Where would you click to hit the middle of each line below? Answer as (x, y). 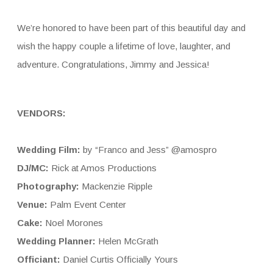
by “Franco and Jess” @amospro (150, 149)
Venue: (32, 204)
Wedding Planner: (56, 241)
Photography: (48, 186)
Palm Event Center (87, 204)
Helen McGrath (127, 241)
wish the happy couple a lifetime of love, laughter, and (123, 46)
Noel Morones (74, 222)
